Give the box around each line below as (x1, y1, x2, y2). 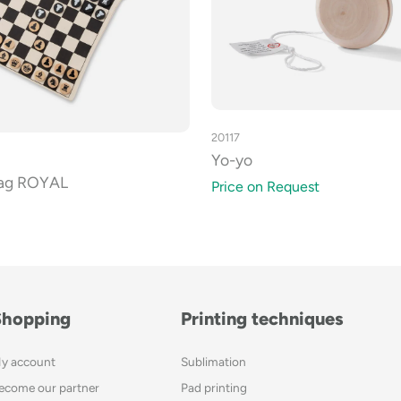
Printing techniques (180, 308, 344, 330)
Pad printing (180, 380, 247, 396)
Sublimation (180, 354, 246, 370)
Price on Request (211, 178, 320, 196)
